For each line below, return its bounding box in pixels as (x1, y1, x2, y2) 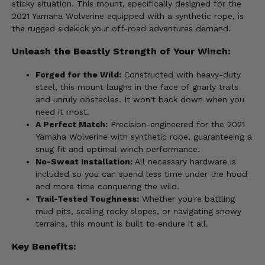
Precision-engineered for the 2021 (108, 119, 245, 129)
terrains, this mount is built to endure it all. (35, 218, 208, 228)
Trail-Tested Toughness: (35, 193, 139, 203)
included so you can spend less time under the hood (35, 169, 247, 179)
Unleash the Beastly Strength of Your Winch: (12, 46, 231, 57)
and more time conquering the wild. (35, 181, 179, 191)
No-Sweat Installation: (35, 156, 132, 166)
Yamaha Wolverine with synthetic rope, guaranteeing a (35, 131, 252, 141)
